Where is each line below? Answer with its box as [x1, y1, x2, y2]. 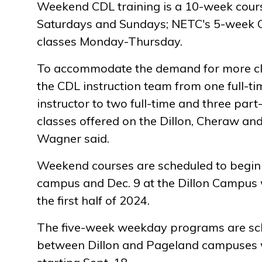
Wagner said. [37, 131, 109, 146]
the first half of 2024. [37, 193, 150, 208]
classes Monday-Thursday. [37, 34, 182, 49]
